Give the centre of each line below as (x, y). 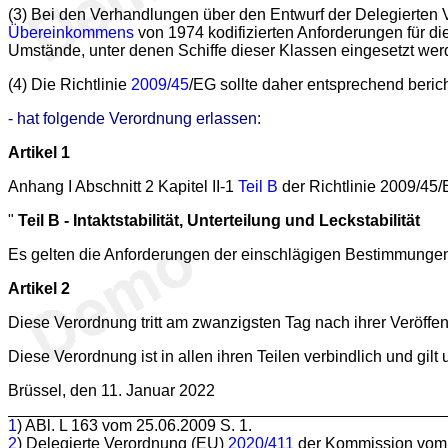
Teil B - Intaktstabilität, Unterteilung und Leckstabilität (219, 220)
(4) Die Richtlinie (69, 84)
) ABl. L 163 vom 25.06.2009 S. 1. (134, 425)
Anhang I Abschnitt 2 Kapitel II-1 (123, 186)
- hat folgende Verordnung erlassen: (134, 118)
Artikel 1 (39, 152)
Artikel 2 (39, 288)
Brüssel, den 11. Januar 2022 (111, 390)
